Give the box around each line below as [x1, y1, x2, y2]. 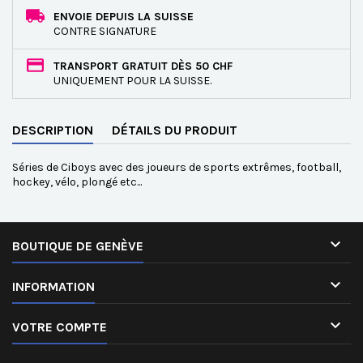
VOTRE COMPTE [12, 319, 107, 335]
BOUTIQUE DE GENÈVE [12, 238, 143, 254]
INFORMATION [12, 279, 95, 294]
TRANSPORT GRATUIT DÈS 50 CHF [53, 59, 233, 73]
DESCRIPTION [12, 122, 93, 138]
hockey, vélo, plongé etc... [12, 175, 142, 189]
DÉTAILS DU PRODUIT [112, 122, 237, 138]
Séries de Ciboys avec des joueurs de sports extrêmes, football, [12, 160, 341, 174]
